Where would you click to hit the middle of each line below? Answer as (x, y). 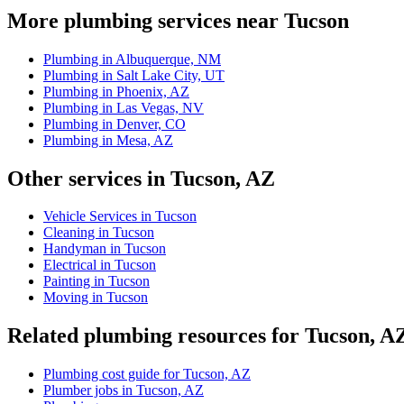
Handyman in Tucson (105, 249)
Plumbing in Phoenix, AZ (116, 91)
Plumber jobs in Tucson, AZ (124, 390)
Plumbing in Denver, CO (115, 124)
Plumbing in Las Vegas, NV (124, 107)
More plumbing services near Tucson (178, 20)
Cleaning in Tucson (99, 233)
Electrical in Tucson (100, 265)
